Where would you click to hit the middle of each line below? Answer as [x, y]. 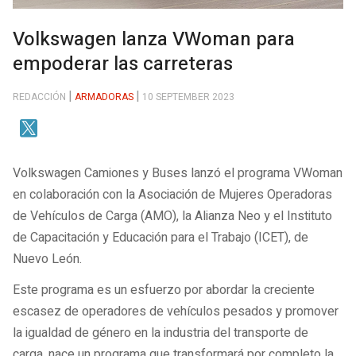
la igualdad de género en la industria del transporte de [161, 333]
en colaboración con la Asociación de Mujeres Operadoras [172, 195]
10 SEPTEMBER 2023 [188, 97]
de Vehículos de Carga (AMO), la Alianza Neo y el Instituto [172, 217]
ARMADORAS [104, 97]
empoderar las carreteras [123, 64]
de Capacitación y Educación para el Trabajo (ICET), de [161, 238]
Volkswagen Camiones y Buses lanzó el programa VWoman [178, 174]
